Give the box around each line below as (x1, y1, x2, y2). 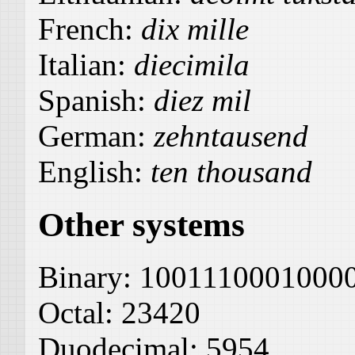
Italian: (38, 47, 134, 82)
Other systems (38, 205, 245, 243)
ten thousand (151, 154, 312, 189)
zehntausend (154, 118, 308, 153)
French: (38, 11, 141, 46)
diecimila (134, 47, 250, 82)
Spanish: (38, 82, 154, 117)
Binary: (38, 260, 139, 295)
